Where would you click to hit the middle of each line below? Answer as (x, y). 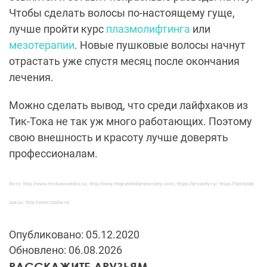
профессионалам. (53, 154)
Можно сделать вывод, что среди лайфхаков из (128, 105)
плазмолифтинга (148, 29)
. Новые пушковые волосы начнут (160, 45)
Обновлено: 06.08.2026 (66, 250)
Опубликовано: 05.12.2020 (74, 235)
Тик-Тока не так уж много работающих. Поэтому (131, 122)
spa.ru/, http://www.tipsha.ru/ (39, 203)
